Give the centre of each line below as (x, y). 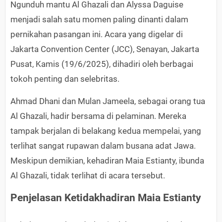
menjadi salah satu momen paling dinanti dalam (99, 20)
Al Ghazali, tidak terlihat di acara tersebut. (88, 176)
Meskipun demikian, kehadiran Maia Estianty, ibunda (107, 161)
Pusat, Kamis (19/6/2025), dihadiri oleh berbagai (102, 64)
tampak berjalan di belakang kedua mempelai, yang (106, 131)
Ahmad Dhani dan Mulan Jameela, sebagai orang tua (108, 101)
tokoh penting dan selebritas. (65, 79)
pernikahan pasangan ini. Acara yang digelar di (97, 34)
